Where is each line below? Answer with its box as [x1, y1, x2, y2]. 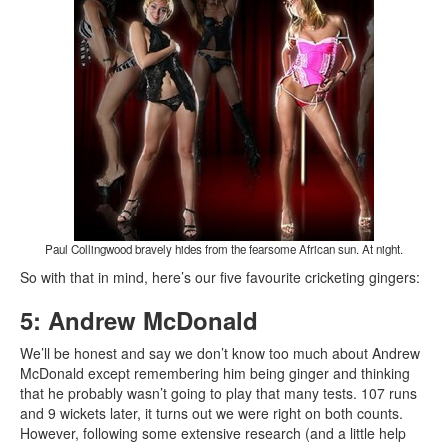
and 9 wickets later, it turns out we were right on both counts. [20, 403, 403, 424]
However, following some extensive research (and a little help [20, 423, 406, 444]
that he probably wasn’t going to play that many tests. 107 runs [20, 383, 417, 404]
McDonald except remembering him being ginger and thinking [20, 363, 410, 384]
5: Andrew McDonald [20, 303, 258, 338]
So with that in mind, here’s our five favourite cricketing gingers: [20, 267, 420, 288]
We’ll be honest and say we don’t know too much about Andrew [20, 343, 420, 364]
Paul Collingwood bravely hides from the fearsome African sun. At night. [45, 241, 403, 258]
